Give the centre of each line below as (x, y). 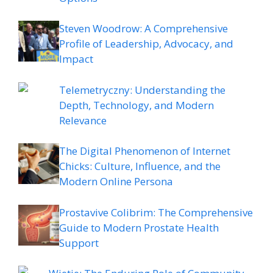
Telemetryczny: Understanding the (142, 90)
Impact (76, 59)
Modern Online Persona (116, 182)
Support (79, 243)
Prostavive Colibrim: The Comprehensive (156, 212)
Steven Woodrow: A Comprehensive (144, 29)
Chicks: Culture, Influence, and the (140, 166)
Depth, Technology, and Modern (136, 105)
